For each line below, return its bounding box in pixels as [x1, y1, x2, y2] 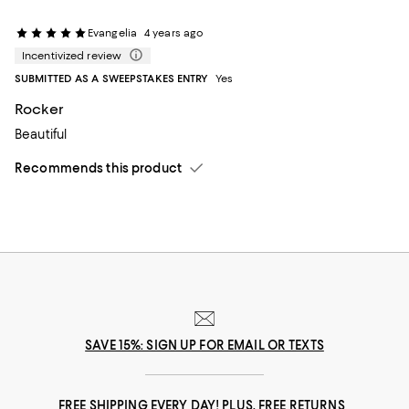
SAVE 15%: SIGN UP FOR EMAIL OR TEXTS [85, 338, 324, 352]
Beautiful [15, 127, 68, 142]
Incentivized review [22, 49, 122, 62]
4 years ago [144, 26, 204, 39]
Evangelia [88, 26, 137, 39]
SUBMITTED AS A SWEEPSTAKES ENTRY [15, 72, 208, 85]
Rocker [15, 100, 64, 118]
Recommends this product [15, 161, 182, 175]
